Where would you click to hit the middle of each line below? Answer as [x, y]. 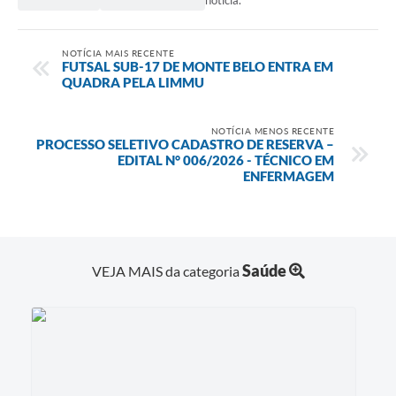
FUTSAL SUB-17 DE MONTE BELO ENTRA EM [198, 66]
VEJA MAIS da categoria [167, 270]
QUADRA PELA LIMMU [133, 82]
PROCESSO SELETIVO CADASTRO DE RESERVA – [185, 144]
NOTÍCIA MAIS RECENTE [118, 53]
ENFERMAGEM [289, 175]
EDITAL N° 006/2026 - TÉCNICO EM [226, 160]
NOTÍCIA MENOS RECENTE [272, 130]
